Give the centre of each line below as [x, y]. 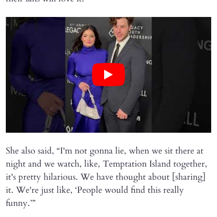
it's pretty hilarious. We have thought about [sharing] [106, 177]
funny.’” [21, 203]
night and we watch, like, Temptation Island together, [107, 164]
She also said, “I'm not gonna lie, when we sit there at [105, 151]
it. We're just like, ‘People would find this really [95, 190]
